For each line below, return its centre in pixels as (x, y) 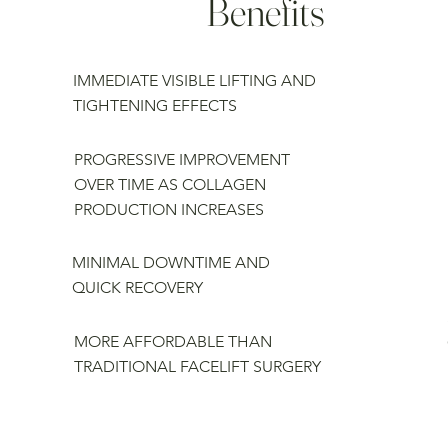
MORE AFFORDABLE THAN (172, 341)
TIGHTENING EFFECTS (155, 106)
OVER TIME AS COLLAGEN (169, 184)
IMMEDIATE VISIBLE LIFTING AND (195, 81)
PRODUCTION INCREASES (168, 209)
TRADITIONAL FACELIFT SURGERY (197, 366)
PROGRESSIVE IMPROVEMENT (181, 159)
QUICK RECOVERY (138, 288)
